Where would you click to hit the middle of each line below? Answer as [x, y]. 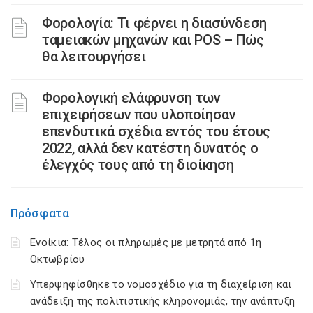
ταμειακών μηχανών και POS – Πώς [153, 40]
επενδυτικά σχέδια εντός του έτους [156, 131]
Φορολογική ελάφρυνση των [131, 98]
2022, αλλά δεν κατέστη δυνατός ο [150, 148]
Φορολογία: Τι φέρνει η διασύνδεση [155, 23]
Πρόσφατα [40, 213]
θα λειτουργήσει [94, 57]
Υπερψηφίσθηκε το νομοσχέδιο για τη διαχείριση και [161, 284]
